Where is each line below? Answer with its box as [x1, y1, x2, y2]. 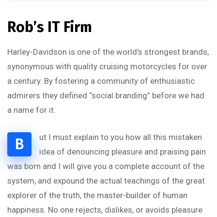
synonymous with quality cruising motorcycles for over [7, 62, 207, 71]
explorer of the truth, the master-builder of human [7, 190, 187, 200]
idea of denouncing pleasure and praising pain [39, 147, 206, 156]
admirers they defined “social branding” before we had [7, 91, 204, 100]
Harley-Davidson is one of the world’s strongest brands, [7, 47, 209, 57]
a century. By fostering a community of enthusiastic [7, 76, 195, 86]
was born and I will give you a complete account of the [7, 161, 204, 171]
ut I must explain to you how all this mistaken [39, 132, 202, 142]
